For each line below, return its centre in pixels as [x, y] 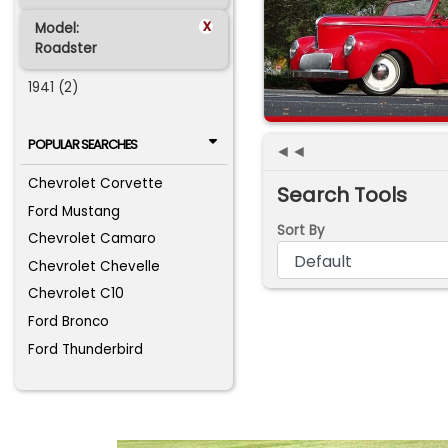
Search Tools [341, 195]
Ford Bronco [69, 321]
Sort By [300, 230]
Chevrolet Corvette [96, 184]
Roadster [65, 49]
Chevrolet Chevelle [94, 266]
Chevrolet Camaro [92, 239]
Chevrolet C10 [76, 294]
